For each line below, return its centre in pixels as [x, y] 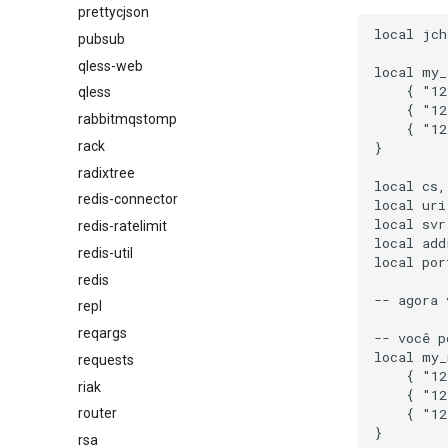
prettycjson [113, 12]
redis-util [105, 252]
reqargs [102, 333]
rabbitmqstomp [127, 119]
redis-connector [128, 199]
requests [106, 359]
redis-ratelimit [122, 226]
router [97, 413]
